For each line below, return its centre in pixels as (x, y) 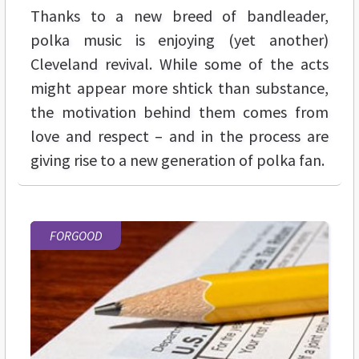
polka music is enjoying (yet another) (179, 39)
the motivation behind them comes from (179, 111)
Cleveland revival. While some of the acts (179, 63)
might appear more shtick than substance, (179, 87)
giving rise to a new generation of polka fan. (177, 159)
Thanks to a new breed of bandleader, (179, 15)
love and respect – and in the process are (179, 135)
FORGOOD (76, 235)
